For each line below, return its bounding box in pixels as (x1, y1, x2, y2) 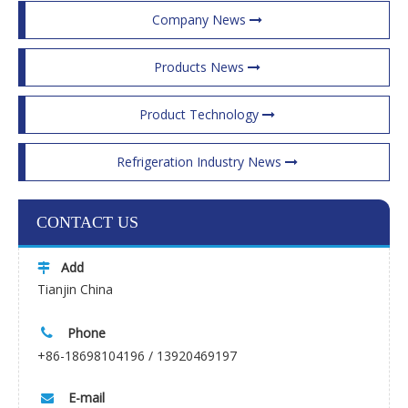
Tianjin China (37, 280, 113, 298)
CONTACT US (36, 213, 138, 231)
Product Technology (139, 106, 262, 123)
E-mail (68, 389, 105, 406)
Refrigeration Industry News (117, 153, 285, 170)
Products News (154, 58, 248, 76)
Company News (152, 11, 250, 28)
